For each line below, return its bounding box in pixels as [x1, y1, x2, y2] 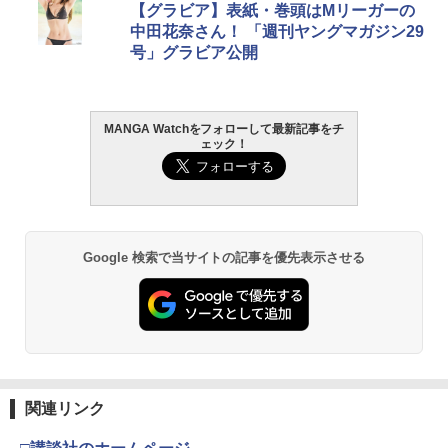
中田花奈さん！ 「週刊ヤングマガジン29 [130, 22, 424, 40]
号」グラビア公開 [130, 43, 258, 61]
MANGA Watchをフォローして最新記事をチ [103, 121, 345, 136]
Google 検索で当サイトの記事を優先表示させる [82, 249, 366, 265]
